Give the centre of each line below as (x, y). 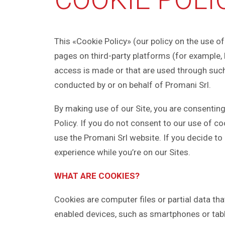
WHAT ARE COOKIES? (97, 176)
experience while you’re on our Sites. (122, 152)
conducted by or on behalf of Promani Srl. (133, 85)
